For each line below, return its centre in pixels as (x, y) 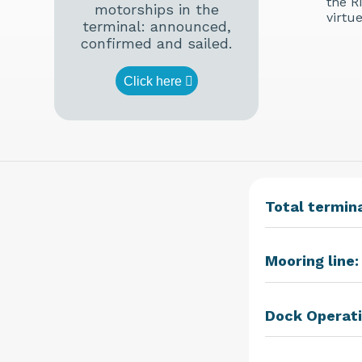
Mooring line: (312, 261)
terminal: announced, (156, 27)
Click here (152, 82)
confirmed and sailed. (156, 44)
